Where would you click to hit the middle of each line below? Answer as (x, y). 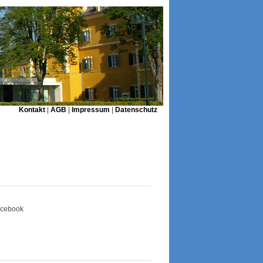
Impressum (91, 110)
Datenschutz (136, 110)
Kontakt (32, 110)
